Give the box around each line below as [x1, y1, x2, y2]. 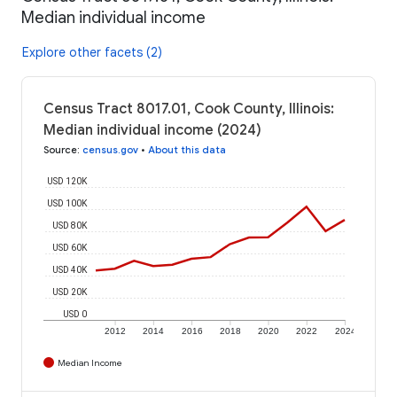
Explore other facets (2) [22, 43, 162, 60]
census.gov [82, 143, 138, 156]
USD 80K [52, 220, 88, 230]
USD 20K [52, 286, 88, 297]
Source [43, 143, 77, 156]
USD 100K [47, 198, 88, 208]
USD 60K [52, 242, 88, 253]
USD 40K [52, 264, 88, 275]
